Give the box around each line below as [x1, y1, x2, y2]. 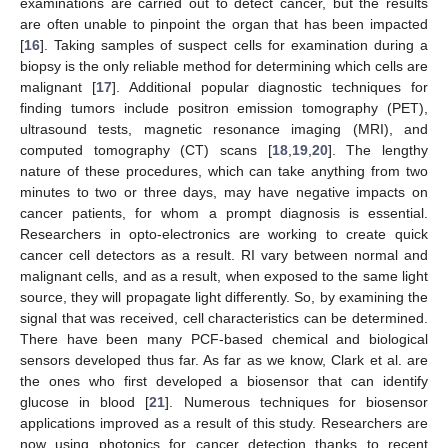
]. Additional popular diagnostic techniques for [111, 79, 429, 96]
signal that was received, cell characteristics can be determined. [20, 310, 428, 327]
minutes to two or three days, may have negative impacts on [20, 184, 428, 201]
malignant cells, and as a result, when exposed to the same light [20, 268, 428, 285]
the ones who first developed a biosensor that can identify [20, 373, 428, 390]
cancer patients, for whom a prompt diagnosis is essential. [20, 205, 428, 222]
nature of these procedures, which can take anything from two [20, 163, 428, 180]
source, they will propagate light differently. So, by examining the [20, 289, 428, 306]
